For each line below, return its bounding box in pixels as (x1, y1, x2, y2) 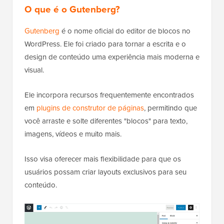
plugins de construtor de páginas (36, 102, 144, 114)
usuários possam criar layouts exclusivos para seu (24, 166, 186, 178)
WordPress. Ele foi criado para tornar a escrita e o (24, 38, 186, 50)
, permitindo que (144, 102, 197, 114)
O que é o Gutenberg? (24, 2, 120, 17)
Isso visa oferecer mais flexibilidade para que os (24, 153, 181, 165)
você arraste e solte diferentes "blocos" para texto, (24, 115, 187, 127)
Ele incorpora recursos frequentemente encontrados (24, 89, 194, 101)
